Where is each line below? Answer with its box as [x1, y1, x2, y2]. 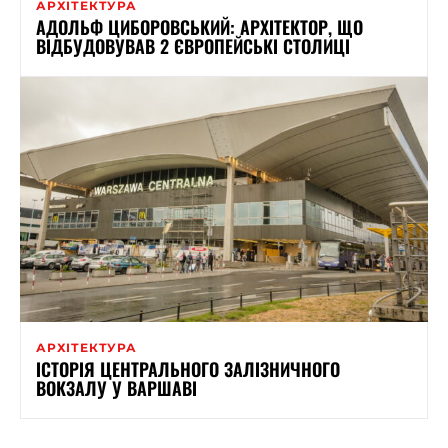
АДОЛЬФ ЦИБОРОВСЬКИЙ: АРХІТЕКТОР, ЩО [36, 13, 363, 40]
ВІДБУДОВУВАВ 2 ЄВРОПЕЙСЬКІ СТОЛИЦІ [36, 32, 350, 59]
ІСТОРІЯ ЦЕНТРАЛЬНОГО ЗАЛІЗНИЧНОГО [36, 355, 340, 382]
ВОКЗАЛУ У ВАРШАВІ [36, 374, 197, 401]
